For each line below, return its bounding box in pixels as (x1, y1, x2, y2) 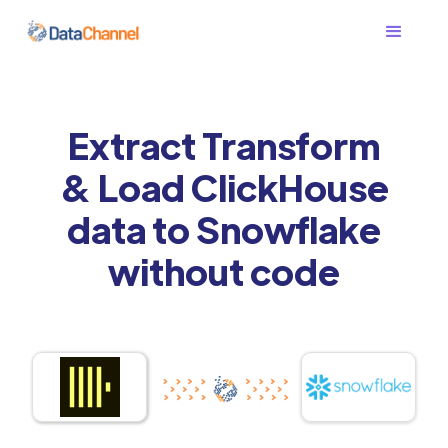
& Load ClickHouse (59, 163, 389, 210)
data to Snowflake (67, 205, 381, 252)
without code (108, 247, 340, 294)
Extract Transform (68, 121, 380, 168)
